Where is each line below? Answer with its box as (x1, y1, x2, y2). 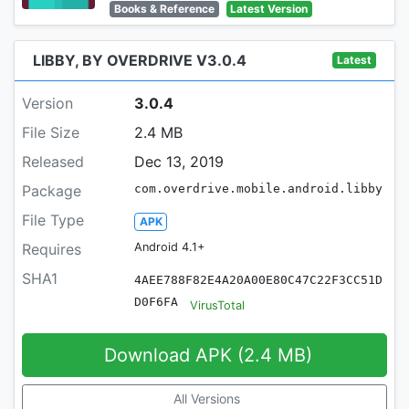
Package (22, 181, 81, 200)
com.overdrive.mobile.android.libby (133, 181, 383, 195)
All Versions (173, 390, 240, 406)
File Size (22, 122, 79, 142)
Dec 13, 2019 (133, 152, 224, 171)
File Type (22, 210, 84, 229)
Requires (22, 239, 81, 258)
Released (22, 152, 84, 171)
